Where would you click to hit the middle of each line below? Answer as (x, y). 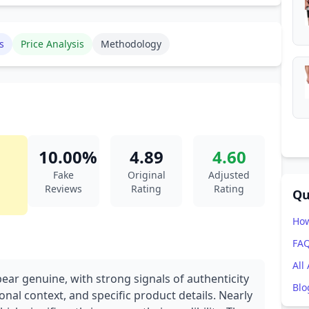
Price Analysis (52, 44)
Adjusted (229, 175)
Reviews (63, 189)
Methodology (131, 44)
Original (146, 175)
